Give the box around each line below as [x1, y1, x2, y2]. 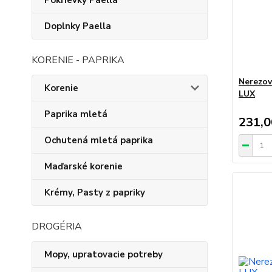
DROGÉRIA [32, 220, 82, 233]
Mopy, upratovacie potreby [44, 248, 163, 260]
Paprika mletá [44, 108, 107, 120]
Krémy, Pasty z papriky [44, 186, 145, 199]
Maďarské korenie [44, 160, 123, 172]
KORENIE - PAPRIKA [32, 53, 124, 67]
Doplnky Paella [44, 20, 111, 32]
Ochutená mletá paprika [44, 134, 153, 146]
